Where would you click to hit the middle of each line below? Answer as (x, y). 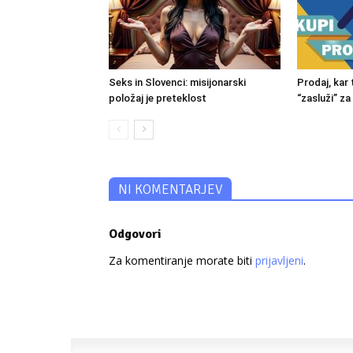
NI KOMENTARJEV (170, 190)
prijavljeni (279, 261)
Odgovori (135, 234)
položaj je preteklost (158, 98)
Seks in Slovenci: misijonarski (177, 83)
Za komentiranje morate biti (182, 261)
